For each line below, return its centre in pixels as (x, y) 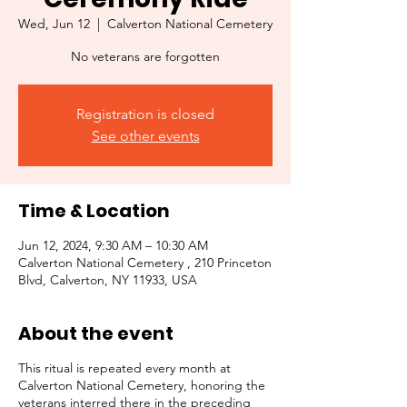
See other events (145, 135)
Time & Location (94, 210)
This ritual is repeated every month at (124, 367)
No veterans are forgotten (145, 56)
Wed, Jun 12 (54, 23)
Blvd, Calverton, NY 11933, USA (108, 279)
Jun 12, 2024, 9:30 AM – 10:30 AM (113, 245)
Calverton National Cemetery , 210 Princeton (145, 262)
